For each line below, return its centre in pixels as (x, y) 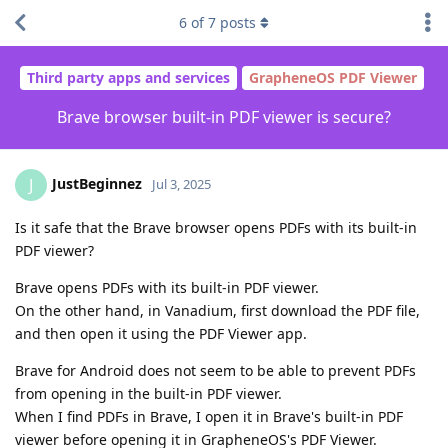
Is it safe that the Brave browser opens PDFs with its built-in (216, 227)
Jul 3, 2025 (181, 183)
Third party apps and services (128, 78)
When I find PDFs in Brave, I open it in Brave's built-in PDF (209, 416)
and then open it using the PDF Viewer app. (161, 333)
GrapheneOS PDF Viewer (332, 78)
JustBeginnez (97, 183)
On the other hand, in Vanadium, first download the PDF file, (217, 310)
